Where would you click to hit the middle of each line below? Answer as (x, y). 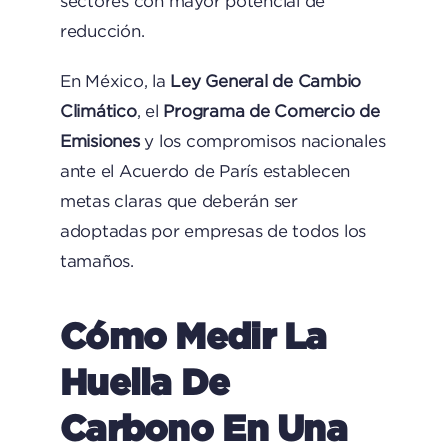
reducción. (102, 31)
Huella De (144, 381)
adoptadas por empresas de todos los (213, 231)
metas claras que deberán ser (178, 201)
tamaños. (96, 261)
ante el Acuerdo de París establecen (205, 171)
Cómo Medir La (193, 335)
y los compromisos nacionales (262, 141)
